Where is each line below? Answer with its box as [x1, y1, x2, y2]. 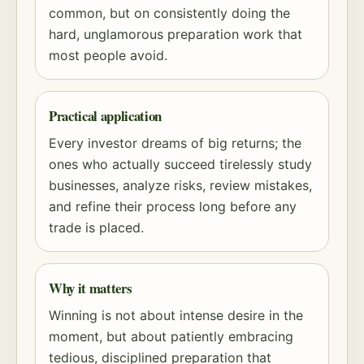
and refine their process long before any [49, 198, 297, 214]
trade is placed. [49, 219, 144, 236]
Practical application [49, 106, 162, 126]
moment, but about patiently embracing [49, 328, 293, 344]
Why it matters [49, 278, 132, 298]
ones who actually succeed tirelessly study [49, 156, 312, 172]
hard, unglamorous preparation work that [49, 26, 302, 42]
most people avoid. [49, 47, 167, 63]
